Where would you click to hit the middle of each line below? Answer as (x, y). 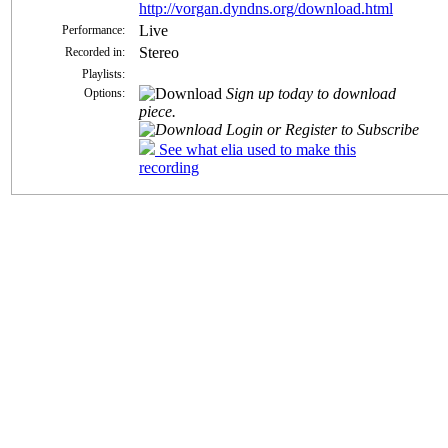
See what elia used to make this (255, 149)
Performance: (93, 29)
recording (169, 167)
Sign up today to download (311, 93)
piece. (157, 111)
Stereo (159, 52)
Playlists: (103, 73)
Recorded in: (95, 51)
